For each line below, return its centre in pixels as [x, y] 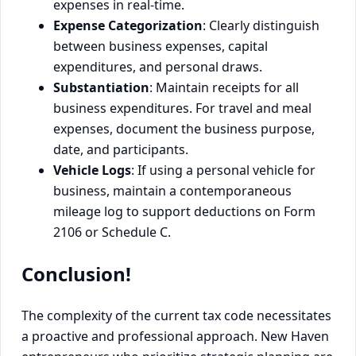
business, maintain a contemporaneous [172, 190]
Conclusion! [76, 273]
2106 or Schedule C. [112, 232]
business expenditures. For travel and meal [182, 108]
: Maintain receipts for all [224, 87]
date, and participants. [121, 149]
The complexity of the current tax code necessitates [176, 315]
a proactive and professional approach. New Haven [175, 336]
